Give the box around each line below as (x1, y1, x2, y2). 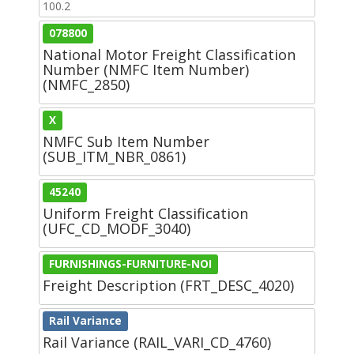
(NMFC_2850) (43, 74, 130, 94)
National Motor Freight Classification (43, 44, 296, 64)
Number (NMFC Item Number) (43, 59, 249, 79)
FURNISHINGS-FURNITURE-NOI (49, 256, 213, 271)
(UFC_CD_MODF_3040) (43, 218, 190, 238)
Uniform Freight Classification (43, 203, 248, 223)
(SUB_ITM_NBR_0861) (43, 146, 186, 166)
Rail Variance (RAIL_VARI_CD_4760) (43, 332, 271, 352)
